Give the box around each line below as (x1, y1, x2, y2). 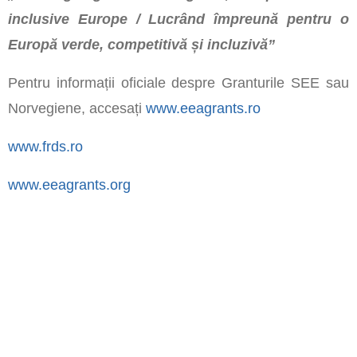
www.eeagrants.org (7, 177, 131, 194)
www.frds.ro (7, 139, 83, 155)
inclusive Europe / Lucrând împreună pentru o (7, 11, 349, 28)
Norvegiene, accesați (7, 100, 146, 117)
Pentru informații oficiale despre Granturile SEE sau (7, 75, 349, 92)
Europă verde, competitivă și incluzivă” (7, 37, 275, 53)
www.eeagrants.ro (145, 100, 261, 117)
